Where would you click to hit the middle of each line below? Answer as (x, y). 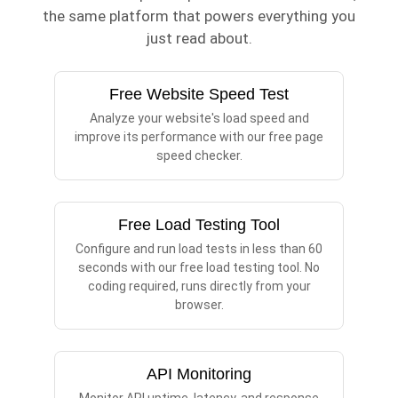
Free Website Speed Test (199, 95)
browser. (199, 305)
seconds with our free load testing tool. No (199, 268)
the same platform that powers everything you (199, 16)
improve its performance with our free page (199, 137)
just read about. (199, 39)
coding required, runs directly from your (199, 287)
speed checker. (199, 156)
